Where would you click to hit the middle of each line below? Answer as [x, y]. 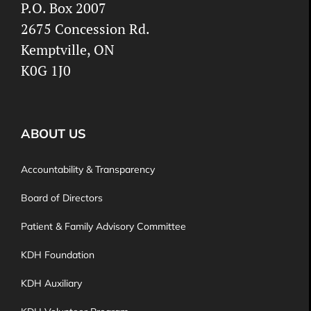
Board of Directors [62, 197]
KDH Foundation [58, 254]
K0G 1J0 [46, 70]
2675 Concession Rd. [85, 28]
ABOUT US [53, 133]
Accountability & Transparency [88, 169]
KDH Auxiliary [51, 283]
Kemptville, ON [68, 49]
